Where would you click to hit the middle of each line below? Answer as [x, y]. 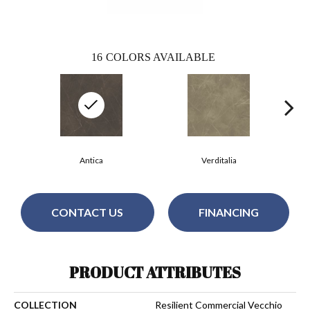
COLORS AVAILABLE [161, 57]
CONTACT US [88, 212]
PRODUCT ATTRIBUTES [155, 272]
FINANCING [228, 212]
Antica [91, 160]
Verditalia [219, 160]
